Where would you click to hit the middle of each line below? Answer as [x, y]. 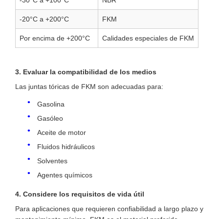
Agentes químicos [65, 175]
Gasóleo [50, 119]
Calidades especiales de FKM [148, 38]
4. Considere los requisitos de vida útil [80, 194]
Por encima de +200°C [55, 38]
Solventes [52, 161]
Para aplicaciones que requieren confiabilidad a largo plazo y [109, 209]
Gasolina [51, 104]
